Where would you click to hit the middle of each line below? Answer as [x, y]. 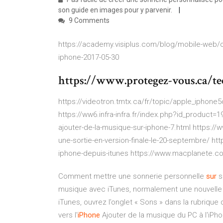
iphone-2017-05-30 [89, 57]
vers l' [68, 215]
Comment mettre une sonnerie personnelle [132, 176]
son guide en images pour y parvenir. [116, 10]
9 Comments [88, 20]
